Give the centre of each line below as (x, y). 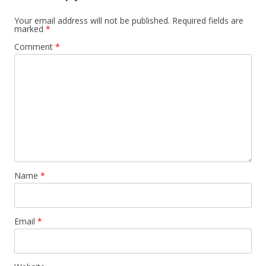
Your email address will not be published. (92, 20)
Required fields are (208, 20)
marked (30, 28)
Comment (35, 46)
